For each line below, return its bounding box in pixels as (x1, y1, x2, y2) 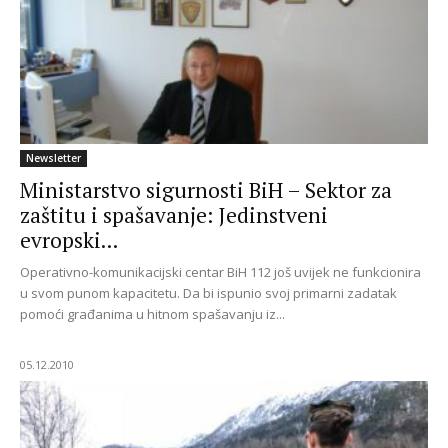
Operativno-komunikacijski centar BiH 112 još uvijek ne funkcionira (20, 262, 421, 281)
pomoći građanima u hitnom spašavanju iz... (20, 304, 285, 323)
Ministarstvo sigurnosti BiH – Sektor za (20, 175, 392, 204)
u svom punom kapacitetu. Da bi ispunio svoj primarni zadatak (20, 283, 397, 302)
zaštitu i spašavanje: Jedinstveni (20, 200, 328, 229)
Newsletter (26, 150, 81, 165)
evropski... (20, 225, 118, 254)
